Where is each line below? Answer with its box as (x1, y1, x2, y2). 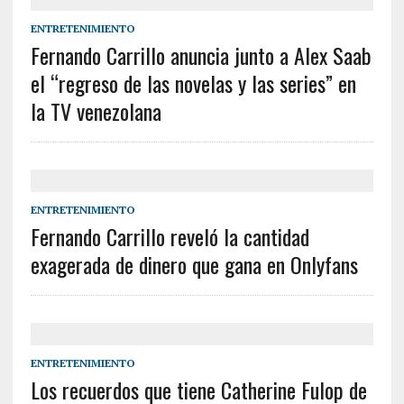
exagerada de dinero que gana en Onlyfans (30, 248, 358, 281)
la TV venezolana (30, 95, 161, 128)
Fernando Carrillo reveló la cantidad (30, 220, 309, 253)
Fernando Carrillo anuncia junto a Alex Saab (30, 39, 372, 72)
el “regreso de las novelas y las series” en (30, 67, 356, 100)
